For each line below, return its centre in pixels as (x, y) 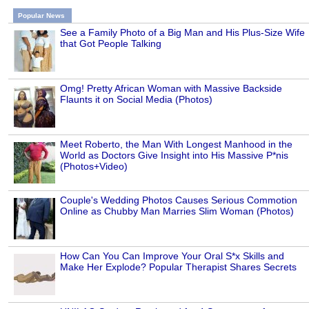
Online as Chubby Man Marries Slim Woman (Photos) (177, 211)
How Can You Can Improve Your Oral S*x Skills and (172, 256)
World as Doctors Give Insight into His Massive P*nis (174, 156)
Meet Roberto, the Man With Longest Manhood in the (176, 144)
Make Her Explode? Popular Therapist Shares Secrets (178, 267)
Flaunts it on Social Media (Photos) (136, 100)
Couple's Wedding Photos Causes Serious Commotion (179, 200)
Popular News (41, 16)
